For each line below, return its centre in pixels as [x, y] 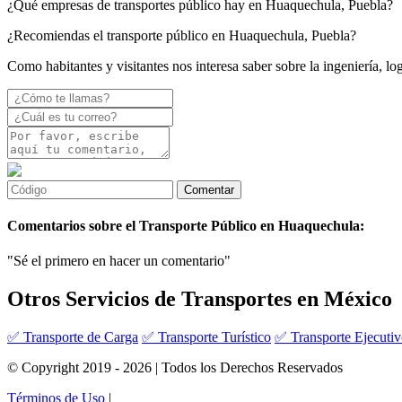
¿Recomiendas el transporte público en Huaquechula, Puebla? [182, 35]
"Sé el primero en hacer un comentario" [119, 261]
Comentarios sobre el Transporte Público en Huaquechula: [186, 226]
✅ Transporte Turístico [206, 337]
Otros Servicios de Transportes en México [200, 299]
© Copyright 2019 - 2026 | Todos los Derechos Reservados [175, 368]
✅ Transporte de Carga [73, 337]
